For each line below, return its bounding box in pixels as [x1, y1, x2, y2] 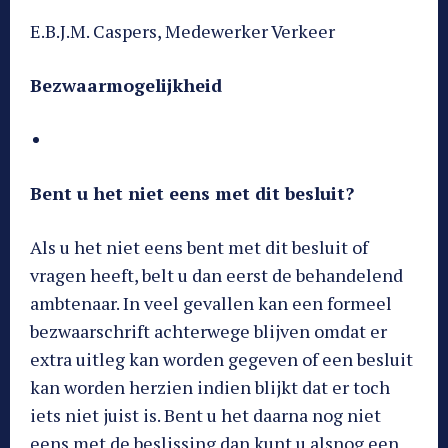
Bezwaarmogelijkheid [30, 72, 222, 97]
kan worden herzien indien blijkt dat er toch [30, 374, 390, 399]
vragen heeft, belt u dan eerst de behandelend [30, 262, 403, 287]
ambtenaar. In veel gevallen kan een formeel [30, 290, 392, 315]
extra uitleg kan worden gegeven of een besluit [30, 346, 413, 371]
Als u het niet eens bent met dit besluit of [30, 234, 368, 259]
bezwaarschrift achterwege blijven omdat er [30, 318, 387, 343]
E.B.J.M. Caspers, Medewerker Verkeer [30, 18, 335, 43]
